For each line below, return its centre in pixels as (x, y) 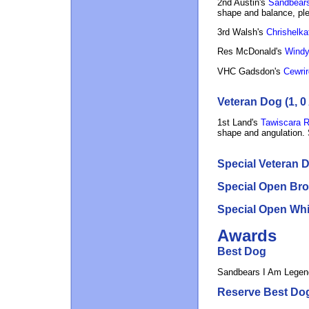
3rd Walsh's (240, 32)
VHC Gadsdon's (249, 71)
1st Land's (237, 123)
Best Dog (241, 251)
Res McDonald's (249, 52)
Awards (247, 235)
